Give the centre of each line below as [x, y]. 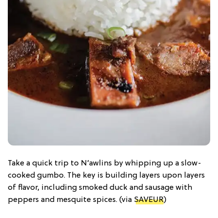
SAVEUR [149, 200]
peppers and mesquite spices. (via [71, 200]
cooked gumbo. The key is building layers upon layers [106, 176]
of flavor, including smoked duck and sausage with [100, 188]
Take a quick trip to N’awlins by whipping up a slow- [105, 164]
